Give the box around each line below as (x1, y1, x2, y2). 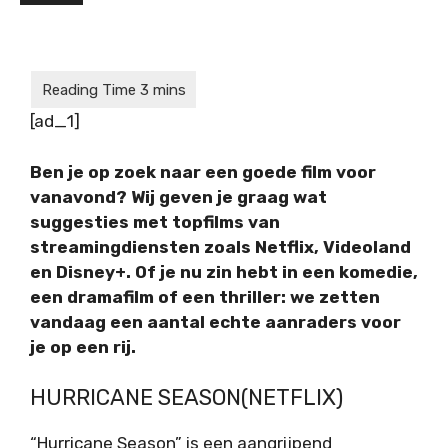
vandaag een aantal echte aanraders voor (30, 311, 401, 332)
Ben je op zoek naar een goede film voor (30, 161, 376, 182)
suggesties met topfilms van (30, 211, 280, 232)
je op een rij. (30, 336, 136, 357)
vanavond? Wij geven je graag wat (30, 186, 327, 207)
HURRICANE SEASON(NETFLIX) (30, 384, 343, 412)
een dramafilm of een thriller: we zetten (30, 286, 380, 307)
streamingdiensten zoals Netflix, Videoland (30, 236, 411, 257)
